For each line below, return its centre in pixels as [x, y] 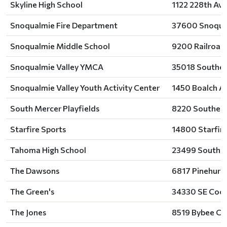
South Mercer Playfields [55, 108]
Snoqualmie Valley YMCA [57, 67]
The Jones [28, 212]
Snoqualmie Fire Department [64, 25]
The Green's [32, 191]
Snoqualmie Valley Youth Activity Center [85, 87]
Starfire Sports [38, 129]
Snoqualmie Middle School [60, 46]
